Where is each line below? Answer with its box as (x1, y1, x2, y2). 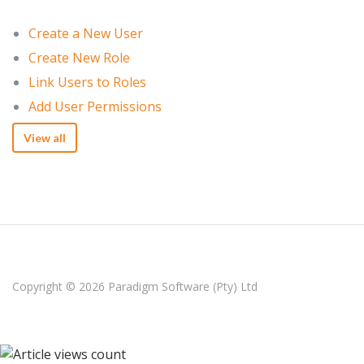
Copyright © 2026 (12, 278, 108, 294)
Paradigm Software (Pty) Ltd (108, 278, 258, 294)
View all (24, 130, 66, 145)
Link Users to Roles (28, 72, 146, 91)
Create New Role (28, 48, 130, 67)
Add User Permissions (28, 97, 162, 115)
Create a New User (28, 24, 143, 42)
